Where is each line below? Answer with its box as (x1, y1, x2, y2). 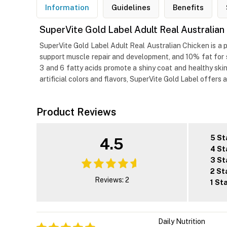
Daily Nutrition (158, 217, 205, 226)
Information (45, 3, 89, 12)
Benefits (173, 3, 204, 12)
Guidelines (111, 3, 150, 12)
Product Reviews (36, 106, 116, 119)
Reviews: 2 (94, 176, 129, 184)
